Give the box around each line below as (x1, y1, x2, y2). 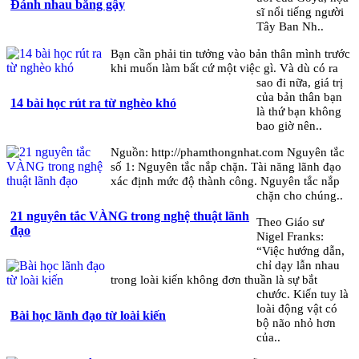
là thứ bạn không (256, 103, 342, 118)
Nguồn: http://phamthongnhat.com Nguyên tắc (110, 144, 345, 159)
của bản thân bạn (256, 89, 343, 103)
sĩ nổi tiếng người (256, 5, 345, 19)
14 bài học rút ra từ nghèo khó (10, 95, 176, 110)
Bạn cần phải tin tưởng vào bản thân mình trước (110, 46, 350, 60)
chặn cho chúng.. (256, 188, 344, 202)
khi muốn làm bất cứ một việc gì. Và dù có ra (110, 60, 338, 75)
